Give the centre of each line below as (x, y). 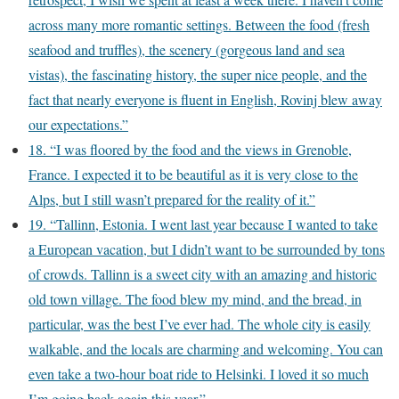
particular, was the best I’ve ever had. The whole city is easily (199, 324)
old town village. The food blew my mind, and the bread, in (195, 299)
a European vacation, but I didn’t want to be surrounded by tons (207, 249)
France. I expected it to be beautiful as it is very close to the (193, 174)
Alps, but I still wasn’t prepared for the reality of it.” (172, 199)
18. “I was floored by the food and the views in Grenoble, (190, 149)
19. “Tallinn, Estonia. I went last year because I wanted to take (203, 224)
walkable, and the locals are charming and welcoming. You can (206, 349)
